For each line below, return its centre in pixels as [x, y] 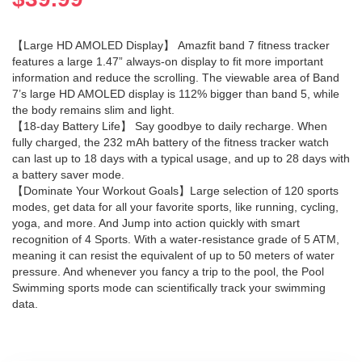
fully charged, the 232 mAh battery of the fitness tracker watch [170, 143]
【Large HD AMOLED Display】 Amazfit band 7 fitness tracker [171, 46]
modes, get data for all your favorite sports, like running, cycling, [175, 207]
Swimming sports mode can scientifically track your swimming [169, 288]
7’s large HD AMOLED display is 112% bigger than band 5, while [176, 94]
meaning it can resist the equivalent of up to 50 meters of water [173, 256]
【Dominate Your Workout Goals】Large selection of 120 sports [175, 191]
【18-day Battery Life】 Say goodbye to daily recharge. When [170, 126]
